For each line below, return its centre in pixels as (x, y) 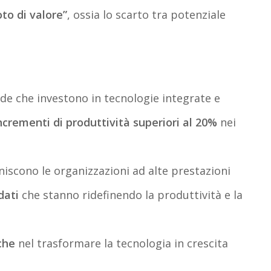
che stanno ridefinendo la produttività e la (132, 194)
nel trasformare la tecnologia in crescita (123, 243)
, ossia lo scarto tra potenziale (146, 14)
